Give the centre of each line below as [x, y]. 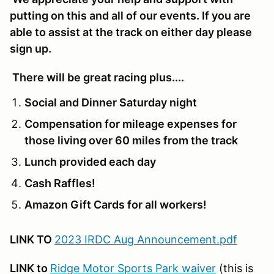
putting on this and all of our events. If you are [130, 15]
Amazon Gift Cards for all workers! [116, 204]
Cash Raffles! [60, 183]
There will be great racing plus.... [97, 77]
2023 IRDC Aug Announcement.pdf [146, 239]
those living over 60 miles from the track [131, 140]
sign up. [31, 48]
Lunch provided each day [90, 161]
